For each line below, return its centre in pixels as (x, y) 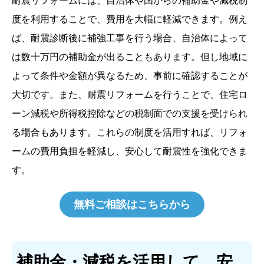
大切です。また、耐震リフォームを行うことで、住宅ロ (130, 95)
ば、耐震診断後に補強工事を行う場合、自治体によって (130, 38)
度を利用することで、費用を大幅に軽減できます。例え (130, 19)
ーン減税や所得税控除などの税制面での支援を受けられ (130, 114)
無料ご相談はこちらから (132, 205)
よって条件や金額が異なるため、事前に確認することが (130, 76)
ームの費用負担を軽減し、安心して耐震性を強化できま (130, 151)
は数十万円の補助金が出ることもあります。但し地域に (130, 57)
